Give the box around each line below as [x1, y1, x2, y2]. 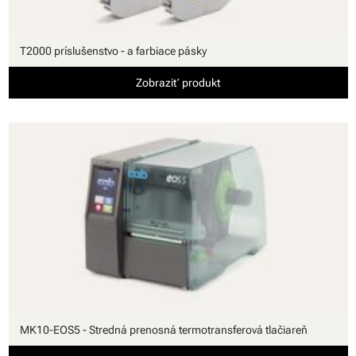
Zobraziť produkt [136, 75, 220, 89]
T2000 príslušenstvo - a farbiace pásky [19, 44, 207, 57]
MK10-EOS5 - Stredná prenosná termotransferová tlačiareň [19, 323, 308, 337]
